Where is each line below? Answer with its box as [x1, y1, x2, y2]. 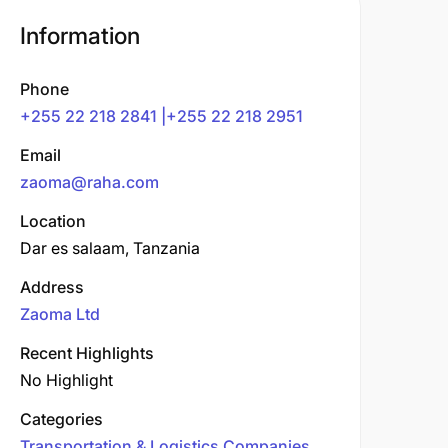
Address [20, 277, 84, 297]
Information [20, 22, 140, 50]
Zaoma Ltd [20, 304, 100, 324]
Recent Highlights [20, 343, 154, 363]
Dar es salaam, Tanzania [20, 238, 200, 258]
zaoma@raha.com [20, 172, 159, 192]
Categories [20, 409, 103, 429]
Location [20, 211, 86, 231]
